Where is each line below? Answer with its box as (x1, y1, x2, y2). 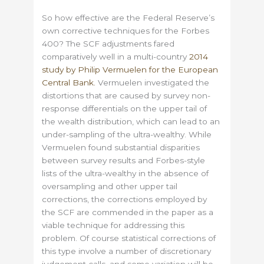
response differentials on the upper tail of (42, 103, 207, 113)
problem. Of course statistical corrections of (42, 233, 216, 243)
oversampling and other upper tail (42, 181, 178, 191)
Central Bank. (42, 77, 96, 87)
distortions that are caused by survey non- (42, 90, 211, 100)
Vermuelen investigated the (95, 77, 210, 87)
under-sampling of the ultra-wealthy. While (42, 129, 212, 139)
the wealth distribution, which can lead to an (42, 116, 220, 126)
